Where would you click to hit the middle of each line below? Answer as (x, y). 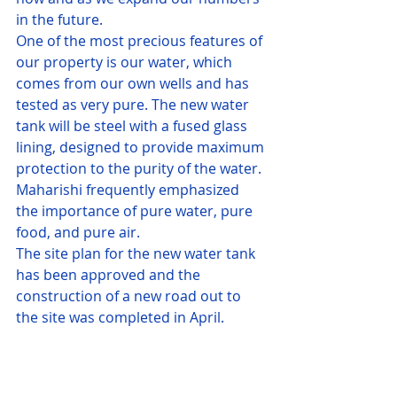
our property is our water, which (126, 62)
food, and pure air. (78, 232)
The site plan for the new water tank (137, 253)
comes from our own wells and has (134, 83)
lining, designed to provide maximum (142, 147)
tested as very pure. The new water (134, 104)
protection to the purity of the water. (139, 168)
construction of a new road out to (130, 296)
